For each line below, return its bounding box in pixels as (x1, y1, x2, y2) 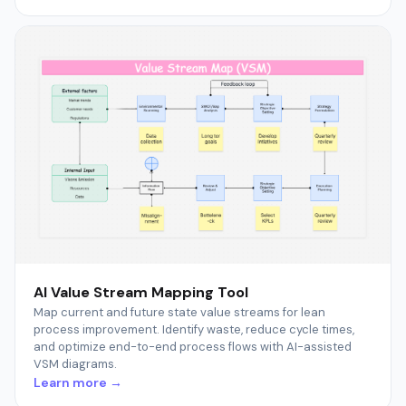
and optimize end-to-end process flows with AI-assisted (34, 339, 352, 355)
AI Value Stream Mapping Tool (34, 283, 248, 303)
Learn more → (34, 374, 122, 391)
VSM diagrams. (34, 356, 117, 372)
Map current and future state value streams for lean (34, 304, 325, 321)
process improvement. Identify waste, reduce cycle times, (34, 322, 354, 338)
